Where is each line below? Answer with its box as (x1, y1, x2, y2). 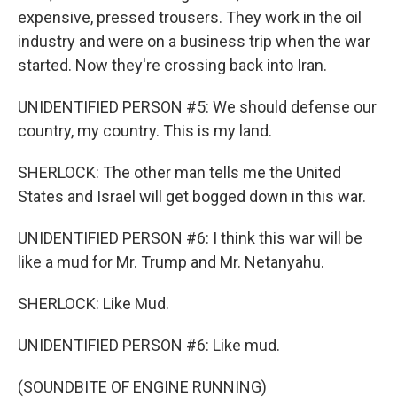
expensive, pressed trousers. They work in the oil (18, 8, 362, 27)
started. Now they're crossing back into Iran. (18, 56, 327, 74)
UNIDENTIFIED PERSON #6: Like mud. (18, 336, 280, 354)
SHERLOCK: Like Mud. (18, 294, 169, 313)
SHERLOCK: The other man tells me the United (18, 163, 341, 182)
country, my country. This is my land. (18, 121, 272, 140)
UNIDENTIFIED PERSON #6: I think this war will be (18, 229, 362, 247)
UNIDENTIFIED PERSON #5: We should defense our (18, 97, 377, 116)
